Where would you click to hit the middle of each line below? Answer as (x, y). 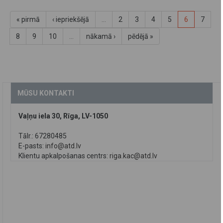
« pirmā (28, 19)
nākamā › (101, 36)
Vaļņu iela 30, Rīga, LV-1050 (63, 116)
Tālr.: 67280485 (43, 136)
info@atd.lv (63, 146)
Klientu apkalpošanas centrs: (64, 156)
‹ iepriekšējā (71, 19)
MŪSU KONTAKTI (46, 93)
